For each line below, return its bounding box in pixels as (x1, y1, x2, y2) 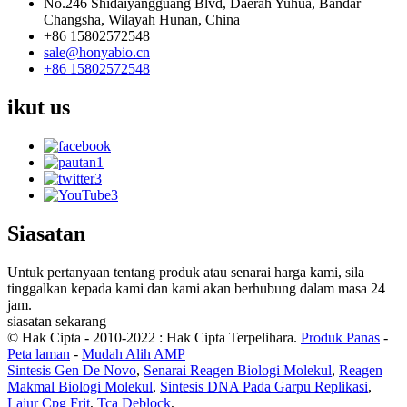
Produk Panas (301, 330, 380, 345)
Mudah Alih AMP (82, 346, 185, 362)
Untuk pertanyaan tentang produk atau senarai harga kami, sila (7, 264, 364, 280)
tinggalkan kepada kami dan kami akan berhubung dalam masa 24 (7, 281, 385, 296)
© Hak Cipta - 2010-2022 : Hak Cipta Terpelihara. (7, 330, 297, 345)
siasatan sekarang (7, 313, 106, 329)
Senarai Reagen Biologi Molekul (144, 362, 332, 378)
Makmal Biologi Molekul (7, 379, 153, 394)
